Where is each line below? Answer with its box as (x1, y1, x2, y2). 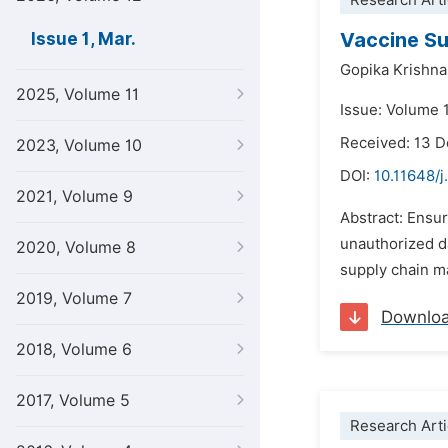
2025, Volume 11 (16, 85, 139, 104)
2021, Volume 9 (16, 187, 133, 206)
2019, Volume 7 (16, 289, 132, 308)
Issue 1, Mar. (31, 29, 136, 49)
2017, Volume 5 (16, 391, 130, 410)
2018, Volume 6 (16, 340, 132, 359)
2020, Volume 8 (16, 238, 136, 257)
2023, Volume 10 (16, 136, 142, 155)
